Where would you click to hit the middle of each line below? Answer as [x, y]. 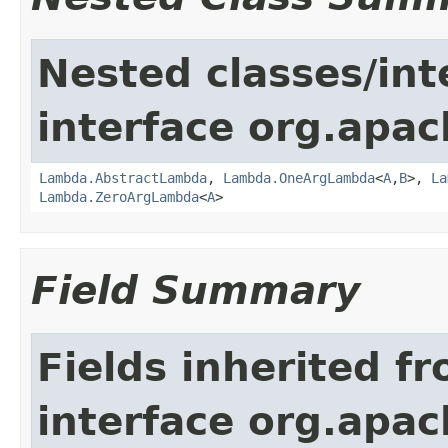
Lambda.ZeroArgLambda [119, 196]
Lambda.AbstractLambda [123, 177]
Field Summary [195, 290]
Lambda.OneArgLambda [299, 177]
